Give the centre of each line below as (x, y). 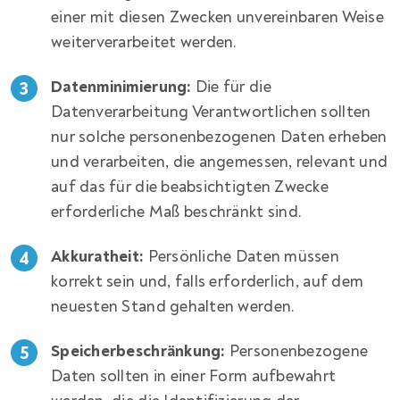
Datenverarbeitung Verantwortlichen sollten (211, 112)
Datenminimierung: (121, 87)
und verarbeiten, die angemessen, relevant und (220, 162)
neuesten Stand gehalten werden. (173, 307)
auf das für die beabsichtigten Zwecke (190, 187)
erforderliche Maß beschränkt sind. (177, 212)
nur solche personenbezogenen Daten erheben (219, 137)
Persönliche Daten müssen (242, 257)
